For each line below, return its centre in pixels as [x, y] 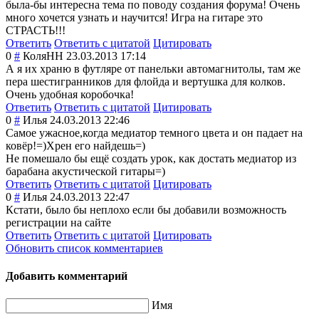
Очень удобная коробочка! [70, 95]
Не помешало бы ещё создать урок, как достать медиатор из [151, 159]
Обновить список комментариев [84, 249]
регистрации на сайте [58, 223]
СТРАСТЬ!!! [36, 31]
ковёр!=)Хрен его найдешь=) [75, 146]
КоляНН [43, 56]
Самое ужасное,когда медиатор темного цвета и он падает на [154, 133]
